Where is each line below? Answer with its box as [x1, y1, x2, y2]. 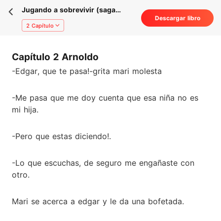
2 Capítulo [26, 22, 54, 29]
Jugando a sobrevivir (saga [22, 5, 115, 14]
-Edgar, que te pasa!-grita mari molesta [12, 66, 162, 76]
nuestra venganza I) [22, 15, 90, 24]
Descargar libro [154, 14, 200, 22]
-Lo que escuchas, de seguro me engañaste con [12, 157, 194, 168]
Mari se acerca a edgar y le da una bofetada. [12, 196, 184, 206]
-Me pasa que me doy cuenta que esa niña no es [12, 92, 198, 103]
